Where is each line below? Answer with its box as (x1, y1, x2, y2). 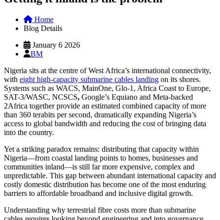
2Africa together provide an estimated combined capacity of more (4, 101, 206, 110)
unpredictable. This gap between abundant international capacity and (4, 171, 216, 180)
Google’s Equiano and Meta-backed (82, 92, 193, 101)
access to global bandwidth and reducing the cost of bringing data (4, 119, 206, 128)
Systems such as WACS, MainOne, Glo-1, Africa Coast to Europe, (4, 83, 211, 92)
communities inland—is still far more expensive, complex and (4, 162, 194, 171)
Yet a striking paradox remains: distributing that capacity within (4, 144, 199, 153)
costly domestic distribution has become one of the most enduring (4, 180, 206, 189)
